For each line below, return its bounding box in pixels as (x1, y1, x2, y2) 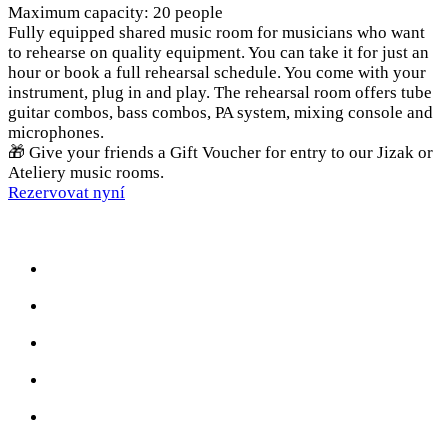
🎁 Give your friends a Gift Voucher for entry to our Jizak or (8, 142, 433, 162)
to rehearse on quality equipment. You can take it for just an (8, 42, 429, 62)
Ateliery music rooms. (8, 162, 164, 182)
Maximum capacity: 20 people (8, 2, 223, 22)
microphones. (8, 122, 104, 142)
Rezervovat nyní (8, 182, 125, 202)
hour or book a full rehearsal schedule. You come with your (8, 62, 426, 82)
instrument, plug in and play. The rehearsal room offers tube (8, 82, 432, 102)
